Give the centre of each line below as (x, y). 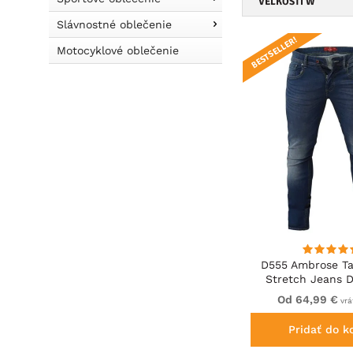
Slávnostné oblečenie (114, 24)
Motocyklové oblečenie (118, 50)
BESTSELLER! (275, 52)
